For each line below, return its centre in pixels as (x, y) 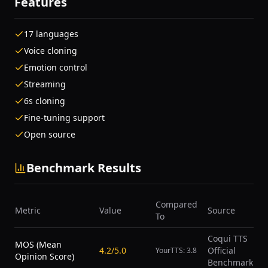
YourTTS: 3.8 (176, 250)
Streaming (45, 84)
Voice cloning (51, 51)
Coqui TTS (228, 238)
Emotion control (56, 67)
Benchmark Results (84, 168)
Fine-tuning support (64, 118)
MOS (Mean (38, 244)
